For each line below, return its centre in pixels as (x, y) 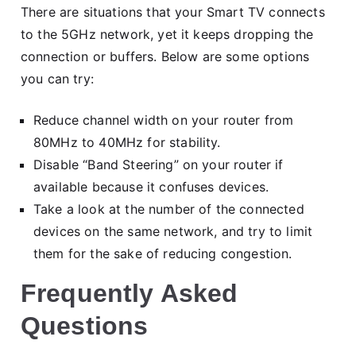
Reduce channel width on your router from (164, 120)
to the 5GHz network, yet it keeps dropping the (167, 34)
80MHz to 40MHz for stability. (127, 142)
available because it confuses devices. (151, 186)
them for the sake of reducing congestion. (163, 253)
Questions (85, 325)
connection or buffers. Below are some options (165, 56)
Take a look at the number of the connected (169, 209)
